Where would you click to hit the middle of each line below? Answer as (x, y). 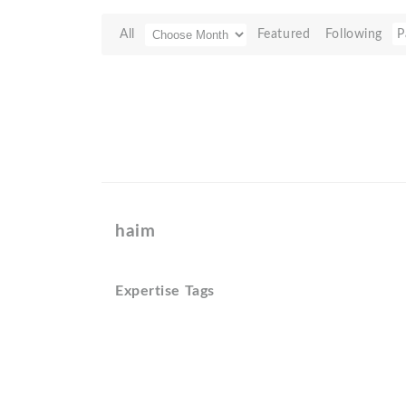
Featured (284, 34)
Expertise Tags (165, 291)
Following (353, 34)
